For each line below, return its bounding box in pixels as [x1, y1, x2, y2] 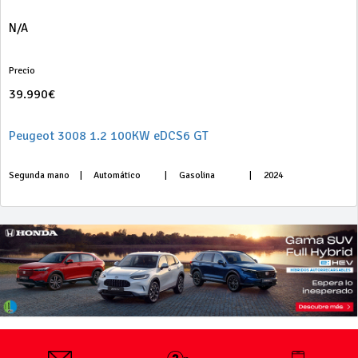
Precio [9, 65, 35, 77]
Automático [93, 169, 141, 181]
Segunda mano [9, 169, 70, 181]
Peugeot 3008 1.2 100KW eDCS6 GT [9, 128, 209, 144]
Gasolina [178, 169, 215, 181]
